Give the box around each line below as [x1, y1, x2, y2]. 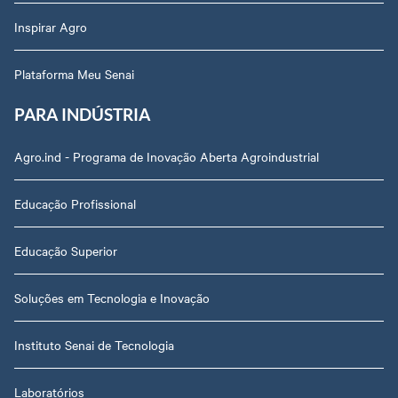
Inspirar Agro [14, 17, 87, 36]
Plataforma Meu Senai [14, 64, 134, 83]
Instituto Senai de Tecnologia [14, 335, 174, 354]
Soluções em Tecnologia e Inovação [14, 288, 210, 306]
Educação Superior [14, 241, 117, 259]
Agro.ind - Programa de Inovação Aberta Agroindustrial [14, 147, 319, 165]
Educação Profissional [14, 194, 136, 212]
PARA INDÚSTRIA [14, 105, 150, 125]
